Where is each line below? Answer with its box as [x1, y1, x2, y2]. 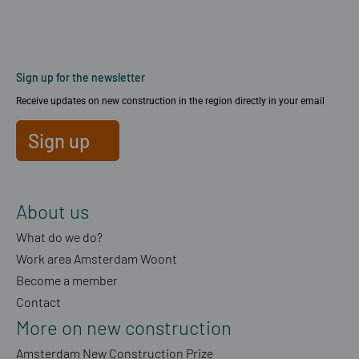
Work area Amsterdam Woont [16, 250, 177, 266]
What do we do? [16, 228, 103, 244]
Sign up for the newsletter [16, 71, 145, 85]
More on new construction [16, 315, 232, 339]
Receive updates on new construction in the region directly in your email [16, 95, 325, 107]
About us [16, 199, 89, 223]
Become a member [16, 272, 118, 288]
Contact [16, 293, 61, 309]
